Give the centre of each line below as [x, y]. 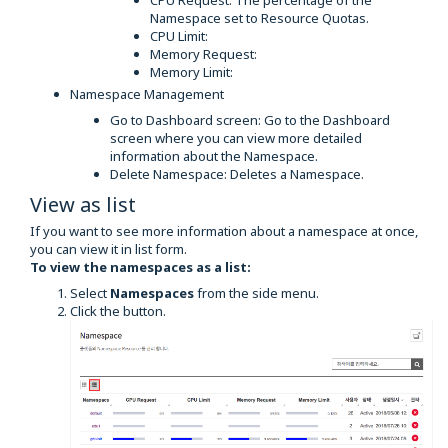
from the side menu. [258, 293]
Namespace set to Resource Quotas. [259, 18]
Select [90, 293]
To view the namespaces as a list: [140, 267]
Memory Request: [205, 54]
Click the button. [118, 311]
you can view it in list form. [108, 249]
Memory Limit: [193, 72]
